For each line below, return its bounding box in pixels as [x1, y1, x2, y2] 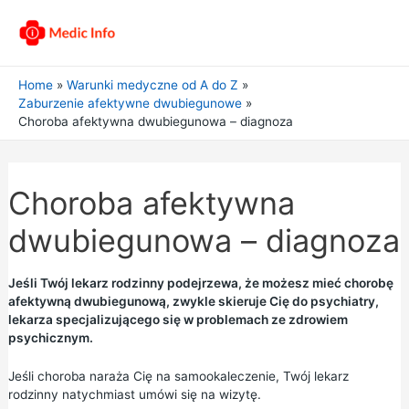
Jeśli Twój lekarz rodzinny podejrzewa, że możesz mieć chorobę [7, 276, 393, 290]
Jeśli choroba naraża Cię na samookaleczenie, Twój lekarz [7, 368, 349, 383]
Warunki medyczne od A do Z [67, 78, 239, 92]
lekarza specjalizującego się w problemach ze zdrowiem [7, 312, 348, 327]
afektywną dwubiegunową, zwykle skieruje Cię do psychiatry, [7, 294, 379, 309]
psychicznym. [7, 330, 93, 345]
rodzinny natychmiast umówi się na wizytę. [7, 386, 261, 402]
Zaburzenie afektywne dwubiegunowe [18, 96, 242, 110]
